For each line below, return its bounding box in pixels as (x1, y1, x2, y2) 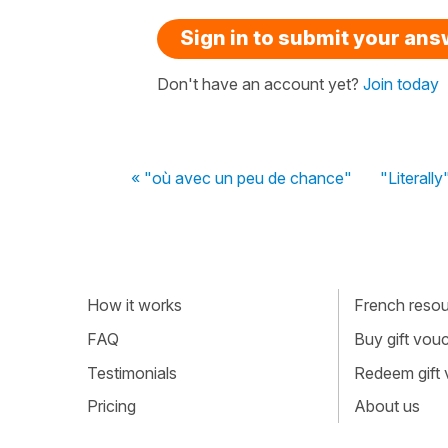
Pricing (87, 396, 136, 417)
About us (353, 396, 420, 417)
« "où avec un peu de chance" (131, 167, 352, 188)
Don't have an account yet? (157, 73, 363, 94)
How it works (87, 295, 182, 316)
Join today (363, 73, 439, 94)
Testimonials (87, 362, 177, 383)
